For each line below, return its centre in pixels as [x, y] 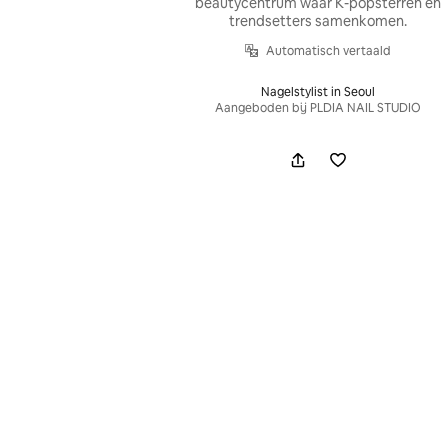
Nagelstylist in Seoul [317, 91]
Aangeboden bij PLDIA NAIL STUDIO [317, 107]
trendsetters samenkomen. [317, 20]
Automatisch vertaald [328, 50]
